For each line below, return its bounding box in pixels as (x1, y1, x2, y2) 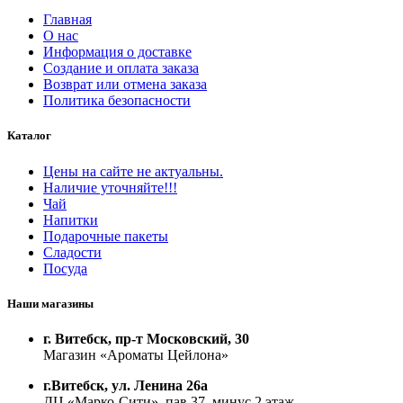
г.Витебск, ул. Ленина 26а (43, 377, 208, 393)
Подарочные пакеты (43, 228, 168, 244)
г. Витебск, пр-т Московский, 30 (43, 330, 249, 346)
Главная (43, 12, 92, 28)
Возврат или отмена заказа (43, 76, 207, 93)
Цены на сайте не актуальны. (43, 163, 223, 179)
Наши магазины (7, 296, 94, 310)
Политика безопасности (43, 93, 191, 109)
